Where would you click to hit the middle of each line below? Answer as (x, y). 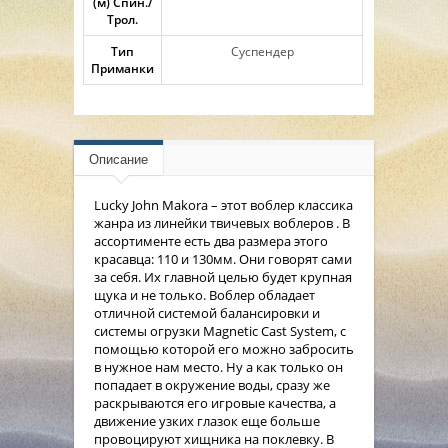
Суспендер (262, 51)
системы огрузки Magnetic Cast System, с (220, 330)
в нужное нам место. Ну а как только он (218, 366)
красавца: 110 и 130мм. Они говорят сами (223, 258)
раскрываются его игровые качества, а (215, 402)
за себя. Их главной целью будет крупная (223, 276)
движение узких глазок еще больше (207, 420)
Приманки (122, 68)
